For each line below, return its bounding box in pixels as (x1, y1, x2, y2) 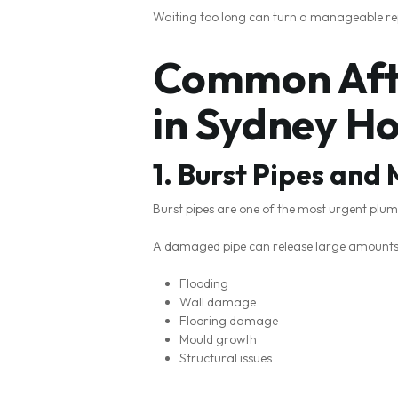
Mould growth (179, 331, 257, 347)
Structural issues (179, 350, 272, 366)
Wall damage (179, 294, 256, 310)
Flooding (179, 275, 228, 291)
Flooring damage (179, 313, 278, 329)
